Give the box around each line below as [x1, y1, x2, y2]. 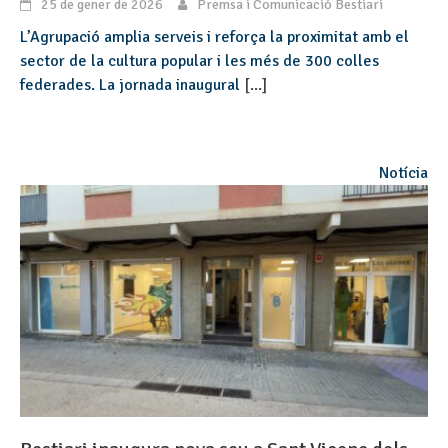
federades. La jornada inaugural [20, 75, 244, 96]
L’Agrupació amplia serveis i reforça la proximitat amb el [20, 27, 409, 48]
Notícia [379, 163, 428, 184]
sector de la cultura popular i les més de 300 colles [20, 51, 379, 72]
